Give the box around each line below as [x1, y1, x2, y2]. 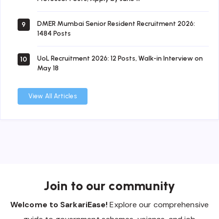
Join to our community [44, 178, 175, 194]
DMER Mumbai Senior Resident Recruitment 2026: [37, 20, 195, 28]
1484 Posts [37, 29, 71, 38]
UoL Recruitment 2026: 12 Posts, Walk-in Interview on [37, 54, 203, 63]
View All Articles [28, 92, 77, 100]
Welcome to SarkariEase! [10, 199, 108, 210]
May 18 [37, 64, 59, 73]
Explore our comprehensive [108, 199, 209, 210]
